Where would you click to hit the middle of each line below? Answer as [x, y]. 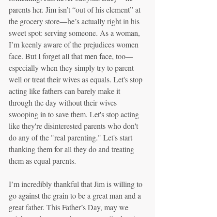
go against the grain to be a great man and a [76, 195]
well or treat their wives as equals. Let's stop [77, 79]
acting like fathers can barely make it [65, 91]
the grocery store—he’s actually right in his [75, 21]
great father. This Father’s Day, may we [70, 207]
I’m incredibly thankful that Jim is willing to [77, 184]
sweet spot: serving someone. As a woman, [75, 33]
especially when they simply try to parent [72, 68]
